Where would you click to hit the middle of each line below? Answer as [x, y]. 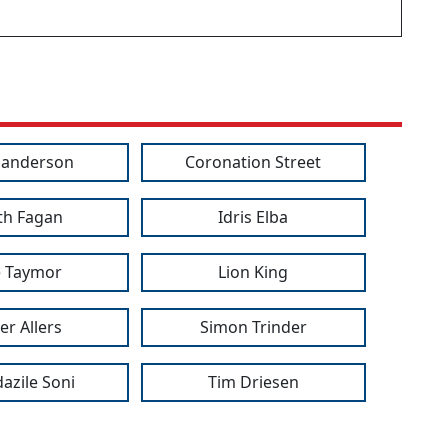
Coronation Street [253, 162]
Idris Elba [253, 217]
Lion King [253, 272]
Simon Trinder [253, 327]
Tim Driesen [253, 382]
